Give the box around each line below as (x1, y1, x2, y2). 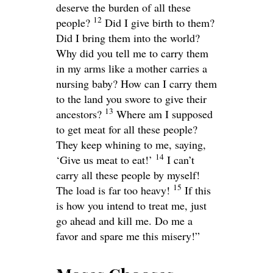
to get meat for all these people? (56, 121, 197, 136)
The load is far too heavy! (56, 182, 170, 197)
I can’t (167, 152, 194, 167)
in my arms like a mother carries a (56, 60, 207, 76)
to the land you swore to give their (56, 91, 207, 106)
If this (185, 182, 211, 197)
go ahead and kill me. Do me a (56, 213, 193, 228)
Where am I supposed (116, 106, 213, 121)
